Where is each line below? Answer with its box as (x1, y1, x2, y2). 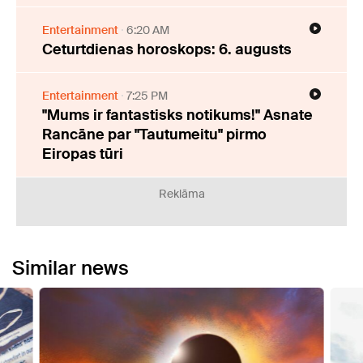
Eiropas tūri (42, 144, 123, 164)
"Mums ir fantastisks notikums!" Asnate (42, 105, 313, 126)
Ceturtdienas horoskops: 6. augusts (42, 40, 292, 60)
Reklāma (158, 186, 205, 202)
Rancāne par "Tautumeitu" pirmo (42, 125, 267, 145)
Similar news (12, 255, 129, 281)
